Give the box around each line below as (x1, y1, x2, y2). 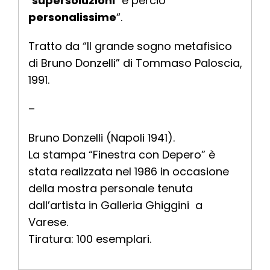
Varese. (28, 215, 68, 230)
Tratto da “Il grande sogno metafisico (28, 39, 232, 54)
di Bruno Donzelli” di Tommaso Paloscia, (28, 55, 242, 71)
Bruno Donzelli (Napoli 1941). (28, 130, 175, 146)
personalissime (28, 10, 116, 25)
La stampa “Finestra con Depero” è (28, 147, 215, 163)
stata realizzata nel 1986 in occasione (28, 164, 229, 180)
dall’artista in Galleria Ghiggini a (28, 198, 202, 213)
